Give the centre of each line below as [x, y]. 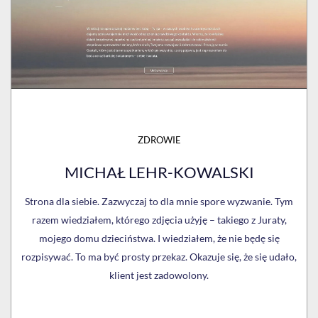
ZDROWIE [159, 140]
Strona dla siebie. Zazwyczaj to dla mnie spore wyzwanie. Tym [159, 201]
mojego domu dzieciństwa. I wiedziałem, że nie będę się [159, 238]
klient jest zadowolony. [159, 275]
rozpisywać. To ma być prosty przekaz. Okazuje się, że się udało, [159, 257]
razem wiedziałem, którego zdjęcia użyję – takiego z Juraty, [159, 220]
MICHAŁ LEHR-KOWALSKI [159, 172]
